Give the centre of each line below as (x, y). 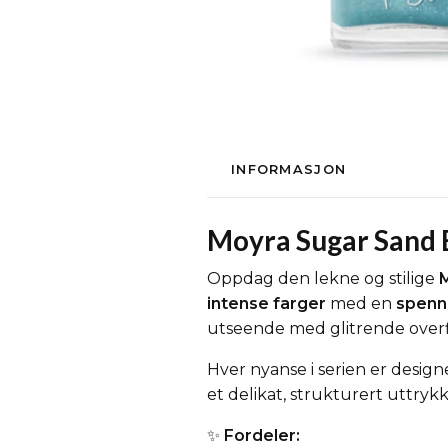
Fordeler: (262, 435)
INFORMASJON (289, 169)
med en (361, 303)
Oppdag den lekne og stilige (323, 278)
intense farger (266, 303)
